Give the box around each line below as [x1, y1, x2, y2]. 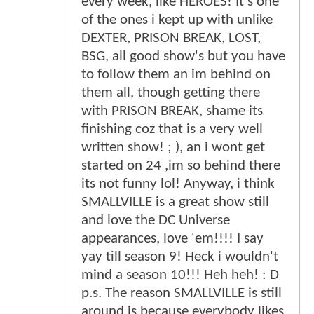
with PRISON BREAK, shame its [81, 103, 263, 118]
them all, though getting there [81, 85, 260, 100]
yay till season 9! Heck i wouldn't [81, 249, 278, 264]
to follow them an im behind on [81, 67, 271, 82]
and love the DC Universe [81, 212, 230, 228]
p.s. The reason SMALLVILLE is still [81, 285, 282, 301]
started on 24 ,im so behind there [81, 158, 280, 173]
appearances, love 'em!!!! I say [81, 231, 264, 246]
